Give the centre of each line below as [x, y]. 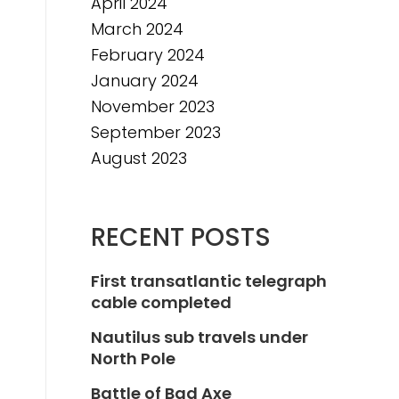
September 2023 [156, 132]
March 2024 [137, 29]
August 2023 [139, 158]
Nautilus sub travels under [199, 337]
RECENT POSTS [181, 237]
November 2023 [153, 106]
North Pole [133, 358]
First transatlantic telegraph [209, 281]
